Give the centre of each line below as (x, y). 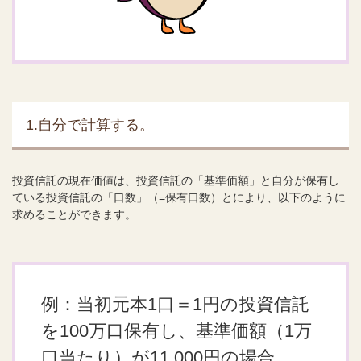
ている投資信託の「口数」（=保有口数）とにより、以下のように (179, 197)
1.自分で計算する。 (90, 125)
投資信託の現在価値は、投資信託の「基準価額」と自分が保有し (176, 180)
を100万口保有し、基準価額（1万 (176, 331)
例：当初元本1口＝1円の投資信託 (175, 304)
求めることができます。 (74, 214)
